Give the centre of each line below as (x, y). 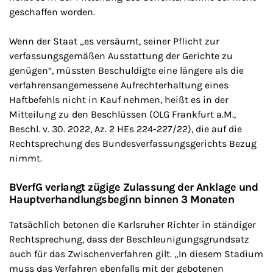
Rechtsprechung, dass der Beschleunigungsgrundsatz (129, 239)
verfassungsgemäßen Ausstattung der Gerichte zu (121, 56)
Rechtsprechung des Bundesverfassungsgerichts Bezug (133, 144)
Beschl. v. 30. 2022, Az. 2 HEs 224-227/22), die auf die (126, 129)
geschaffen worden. (52, 12)
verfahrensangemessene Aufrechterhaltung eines (119, 85)
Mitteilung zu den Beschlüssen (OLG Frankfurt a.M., (122, 114)
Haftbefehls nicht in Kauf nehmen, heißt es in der (119, 100)
